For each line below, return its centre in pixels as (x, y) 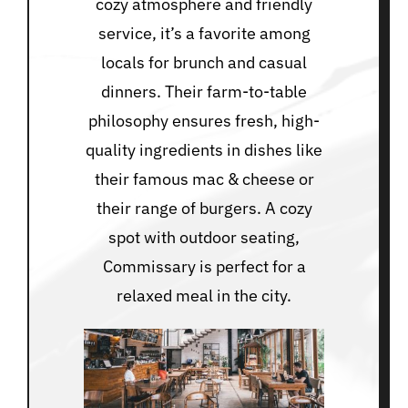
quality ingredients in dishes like (204, 149)
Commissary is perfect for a (204, 266)
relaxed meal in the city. (204, 295)
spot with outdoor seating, (204, 237)
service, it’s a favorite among (204, 33)
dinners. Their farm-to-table (204, 91)
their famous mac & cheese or (204, 178)
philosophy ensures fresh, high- (204, 120)
